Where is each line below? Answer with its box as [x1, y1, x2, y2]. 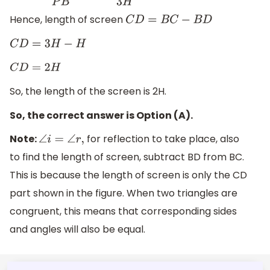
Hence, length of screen [10, 13, 125, 27]
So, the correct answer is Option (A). [10, 108, 193, 122]
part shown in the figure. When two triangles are [10, 186, 237, 201]
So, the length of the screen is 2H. [10, 84, 166, 99]
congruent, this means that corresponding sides [10, 204, 237, 219]
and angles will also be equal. [10, 222, 145, 237]
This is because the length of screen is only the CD [10, 168, 247, 183]
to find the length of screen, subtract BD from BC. [10, 150, 244, 165]
